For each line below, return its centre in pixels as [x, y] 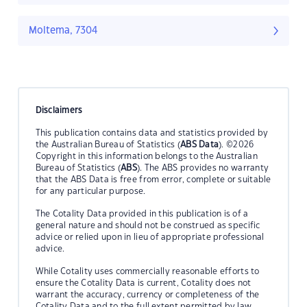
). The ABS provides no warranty [203, 168]
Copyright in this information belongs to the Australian [146, 156]
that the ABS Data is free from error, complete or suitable [153, 179]
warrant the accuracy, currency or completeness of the [147, 294]
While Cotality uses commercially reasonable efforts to [147, 271]
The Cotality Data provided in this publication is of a [142, 213]
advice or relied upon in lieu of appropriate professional [150, 237]
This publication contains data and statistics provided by [152, 133]
